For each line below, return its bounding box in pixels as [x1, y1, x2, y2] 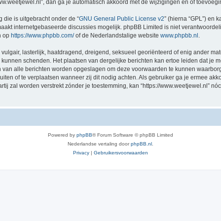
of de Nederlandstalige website [74, 32, 160, 39]
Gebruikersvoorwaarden [94, 149, 148, 155]
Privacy [73, 149, 89, 155]
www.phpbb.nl [160, 32, 198, 39]
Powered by [48, 132, 76, 138]
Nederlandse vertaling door [68, 141, 131, 147]
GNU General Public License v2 [79, 15, 164, 22]
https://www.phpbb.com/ [11, 32, 74, 39]
